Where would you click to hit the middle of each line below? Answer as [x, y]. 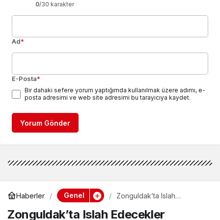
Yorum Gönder [45, 123]
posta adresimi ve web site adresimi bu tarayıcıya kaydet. [108, 97]
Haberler [30, 195]
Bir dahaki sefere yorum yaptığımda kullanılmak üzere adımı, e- [115, 90]
